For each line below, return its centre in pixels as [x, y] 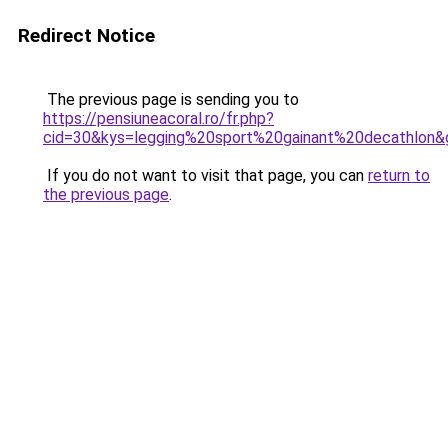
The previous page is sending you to [171, 99]
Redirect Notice [86, 35]
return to [399, 175]
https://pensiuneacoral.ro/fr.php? [158, 118]
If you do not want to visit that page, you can [205, 175]
